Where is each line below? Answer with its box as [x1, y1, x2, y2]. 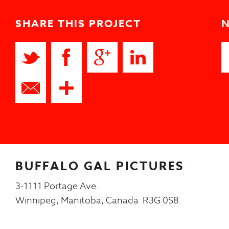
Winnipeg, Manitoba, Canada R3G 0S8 [15, 193, 179, 208]
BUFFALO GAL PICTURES [15, 157, 185, 175]
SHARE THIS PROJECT [15, 16, 141, 30]
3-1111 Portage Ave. [15, 179, 99, 193]
